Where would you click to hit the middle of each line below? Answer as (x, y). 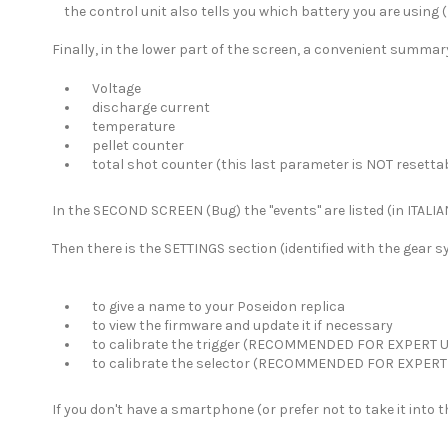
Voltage (110, 88)
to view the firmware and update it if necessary (236, 325)
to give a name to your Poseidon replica (212, 306)
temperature (127, 126)
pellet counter (132, 145)
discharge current (145, 107)
